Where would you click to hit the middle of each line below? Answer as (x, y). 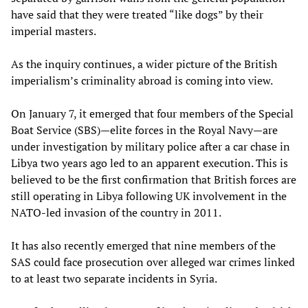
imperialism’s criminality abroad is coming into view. (142, 80)
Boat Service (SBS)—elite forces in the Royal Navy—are (144, 130)
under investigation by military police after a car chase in (151, 146)
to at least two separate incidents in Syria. (114, 278)
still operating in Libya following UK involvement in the (149, 196)
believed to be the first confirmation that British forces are (154, 179)
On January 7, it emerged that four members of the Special (152, 113)
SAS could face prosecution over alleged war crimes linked (153, 262)
